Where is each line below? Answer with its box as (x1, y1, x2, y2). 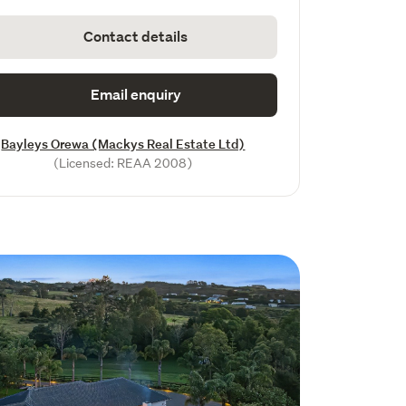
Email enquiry (90, 85, 181, 104)
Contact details (83, 27, 188, 46)
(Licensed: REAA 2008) (53, 155, 193, 171)
